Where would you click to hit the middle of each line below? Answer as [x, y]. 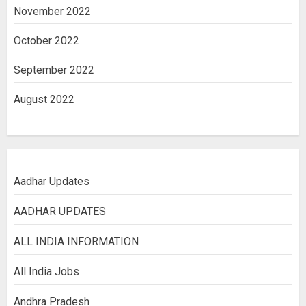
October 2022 [46, 40]
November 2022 [52, 11]
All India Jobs [46, 271]
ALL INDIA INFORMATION [76, 241]
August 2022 [44, 99]
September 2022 [54, 70]
